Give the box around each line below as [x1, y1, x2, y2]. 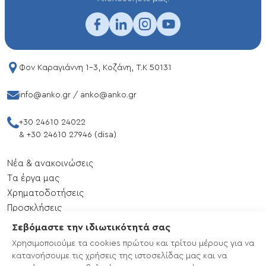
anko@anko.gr [80, 91, 137, 100]
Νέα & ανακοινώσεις [7, 159, 93, 169]
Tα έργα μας [7, 174, 59, 183]
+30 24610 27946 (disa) [27, 131, 116, 140]
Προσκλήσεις [7, 204, 62, 213]
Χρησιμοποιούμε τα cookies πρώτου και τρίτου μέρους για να [12, 239, 254, 248]
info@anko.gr [19, 91, 71, 100]
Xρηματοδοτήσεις [7, 189, 84, 198]
